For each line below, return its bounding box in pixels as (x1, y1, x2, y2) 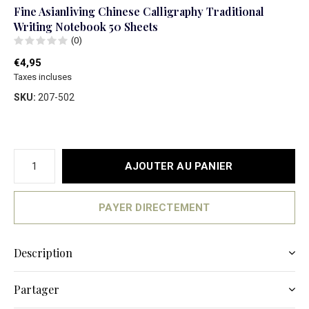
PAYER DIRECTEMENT (99, 201, 210, 214)
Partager (14, 282, 59, 297)
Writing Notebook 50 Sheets (14, 19, 158, 34)
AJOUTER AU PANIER (124, 160, 233, 172)
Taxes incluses (14, 72, 72, 82)
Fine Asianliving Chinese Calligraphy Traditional (14, 4, 264, 19)
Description (14, 246, 72, 260)
